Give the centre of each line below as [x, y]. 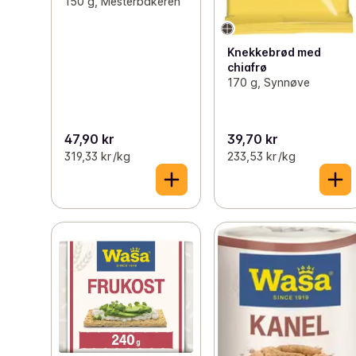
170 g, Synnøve [269, 83]
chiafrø [248, 68]
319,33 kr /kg [97, 156]
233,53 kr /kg [262, 156]
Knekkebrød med [275, 52]
